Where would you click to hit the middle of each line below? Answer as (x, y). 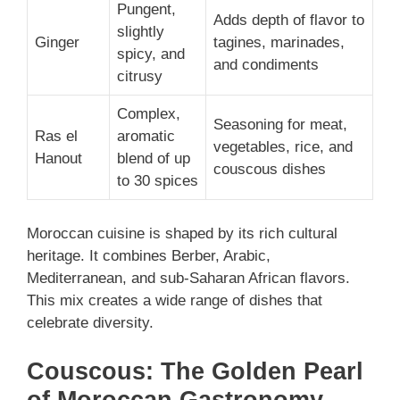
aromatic (146, 136)
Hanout (58, 158)
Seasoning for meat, (280, 124)
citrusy (140, 76)
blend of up (154, 158)
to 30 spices (158, 180)
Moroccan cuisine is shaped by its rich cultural (182, 234)
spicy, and (151, 54)
